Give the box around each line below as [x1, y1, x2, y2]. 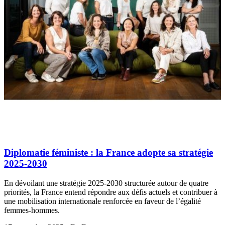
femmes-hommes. [4, 206, 60, 215]
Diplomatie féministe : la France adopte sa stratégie [4, 147, 213, 158]
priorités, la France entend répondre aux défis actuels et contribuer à [4, 188, 217, 197]
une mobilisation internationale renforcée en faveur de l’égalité [4, 197, 201, 206]
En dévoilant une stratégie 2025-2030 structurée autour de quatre [4, 179, 208, 188]
